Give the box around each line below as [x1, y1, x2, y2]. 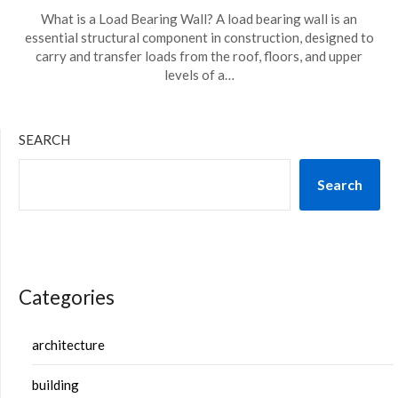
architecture [32, 336, 105, 353]
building [32, 376, 79, 393]
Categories [19, 285, 115, 309]
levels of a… [163, 67, 235, 83]
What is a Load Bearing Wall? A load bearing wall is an [41, 11, 357, 27]
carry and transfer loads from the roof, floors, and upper [36, 48, 362, 64]
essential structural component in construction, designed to [24, 29, 374, 45]
